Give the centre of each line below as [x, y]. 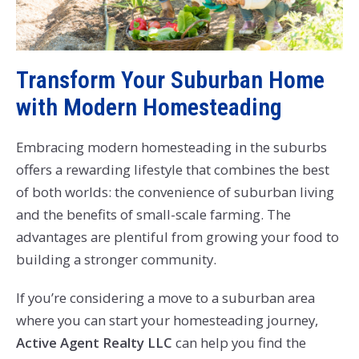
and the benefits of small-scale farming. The [153, 215]
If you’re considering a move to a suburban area [165, 298]
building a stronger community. [116, 260]
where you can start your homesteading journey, [167, 321]
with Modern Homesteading [149, 107]
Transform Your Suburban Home [170, 79]
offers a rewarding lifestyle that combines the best [172, 170]
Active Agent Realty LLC [95, 343]
